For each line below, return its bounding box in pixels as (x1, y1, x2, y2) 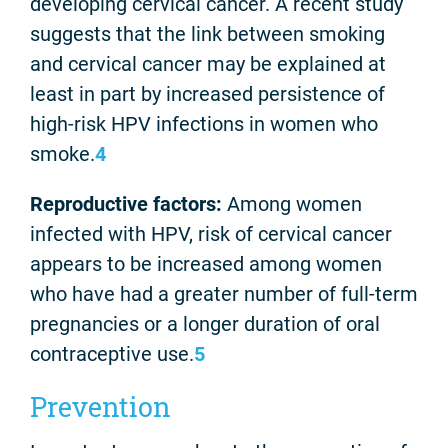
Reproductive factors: (30, 191, 222, 216)
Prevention (30, 388, 171, 424)
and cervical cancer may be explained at (30, 51, 386, 76)
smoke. (30, 141, 95, 166)
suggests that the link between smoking (30, 21, 385, 46)
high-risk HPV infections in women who (30, 111, 378, 136)
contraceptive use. (30, 341, 194, 366)
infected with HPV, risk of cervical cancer (30, 221, 392, 246)
